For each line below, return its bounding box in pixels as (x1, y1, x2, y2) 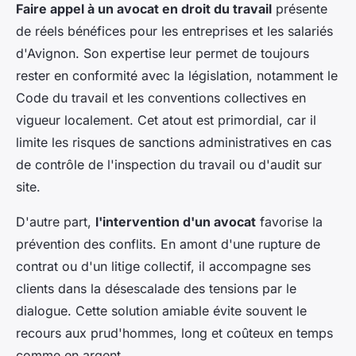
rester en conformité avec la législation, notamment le (16, 67, 338, 83)
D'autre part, (16, 213, 95, 230)
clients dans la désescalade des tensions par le (16, 280, 296, 296)
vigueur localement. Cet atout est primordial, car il (16, 111, 316, 128)
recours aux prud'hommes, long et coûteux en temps (16, 324, 333, 341)
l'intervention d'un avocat (95, 213, 256, 230)
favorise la (256, 213, 323, 230)
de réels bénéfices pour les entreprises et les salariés (16, 22, 333, 39)
